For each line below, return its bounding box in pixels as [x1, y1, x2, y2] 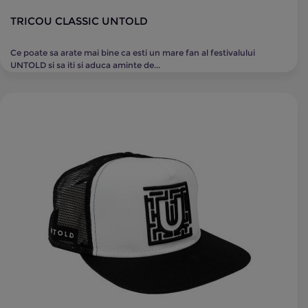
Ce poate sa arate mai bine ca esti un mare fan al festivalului [10, 47, 255, 58]
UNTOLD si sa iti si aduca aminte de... [10, 60, 160, 70]
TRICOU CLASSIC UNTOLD [10, 14, 148, 27]
